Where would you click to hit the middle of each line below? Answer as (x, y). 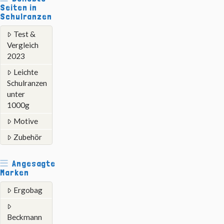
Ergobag (28, 190)
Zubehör (27, 137)
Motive (25, 121)
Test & (24, 34)
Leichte (25, 72)
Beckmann (24, 217)
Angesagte (34, 163)
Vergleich (23, 45)
